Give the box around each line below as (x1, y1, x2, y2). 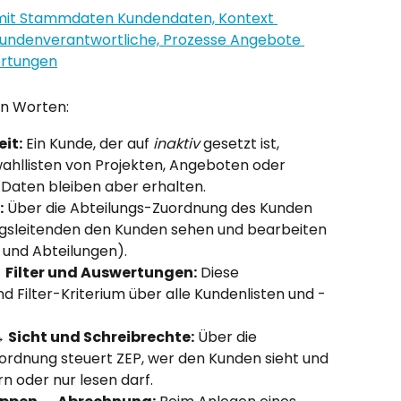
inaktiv (153, 132, 200, 154)
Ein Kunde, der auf (22, 132, 153, 154)
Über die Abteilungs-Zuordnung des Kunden (4, 197, 316, 218)
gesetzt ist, (200, 132, 283, 154)
